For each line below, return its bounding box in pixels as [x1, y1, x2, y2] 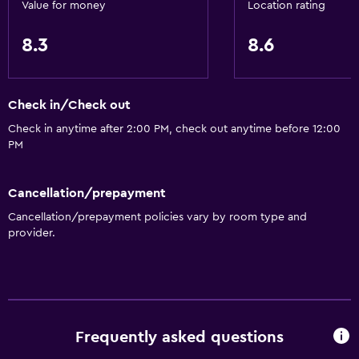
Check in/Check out [8, 99, 131, 112]
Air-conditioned [8, 46, 102, 58]
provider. [8, 227, 55, 239]
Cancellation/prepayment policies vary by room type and [8, 211, 307, 223]
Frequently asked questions [75, 329, 284, 346]
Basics [8, 20, 45, 33]
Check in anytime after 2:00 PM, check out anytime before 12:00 [8, 123, 341, 135]
